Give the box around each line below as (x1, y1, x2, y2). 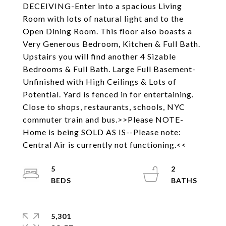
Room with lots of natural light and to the (23, 14, 184, 23)
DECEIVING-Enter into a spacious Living (23, 1, 182, 11)
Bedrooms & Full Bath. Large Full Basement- (23, 64, 196, 74)
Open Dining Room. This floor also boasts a (23, 26, 192, 36)
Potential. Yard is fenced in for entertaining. (23, 89, 194, 99)
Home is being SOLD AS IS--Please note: (23, 127, 181, 137)
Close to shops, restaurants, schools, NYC (23, 102, 185, 111)
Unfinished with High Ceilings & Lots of (23, 77, 177, 86)
